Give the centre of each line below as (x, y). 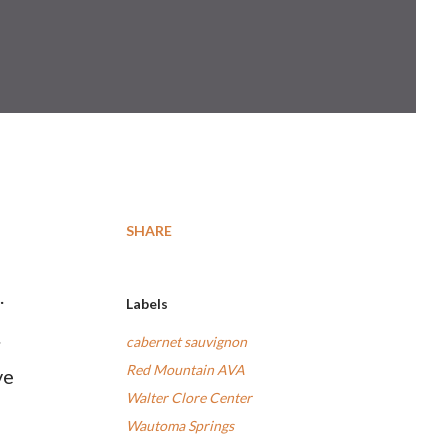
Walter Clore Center (189, 397)
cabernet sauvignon (186, 341)
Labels (147, 303)
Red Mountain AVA (185, 369)
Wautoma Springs (180, 425)
